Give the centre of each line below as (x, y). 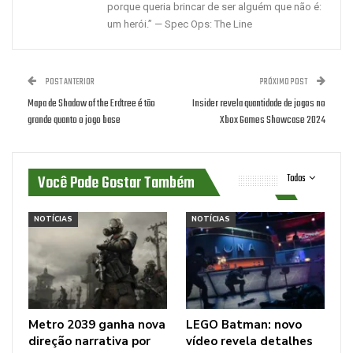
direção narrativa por (89, 341)
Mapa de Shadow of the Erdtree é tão (91, 104)
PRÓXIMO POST (284, 82)
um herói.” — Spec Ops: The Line (180, 24)
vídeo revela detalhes (249, 341)
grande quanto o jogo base (74, 120)
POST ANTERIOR (69, 82)
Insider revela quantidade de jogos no (259, 104)
